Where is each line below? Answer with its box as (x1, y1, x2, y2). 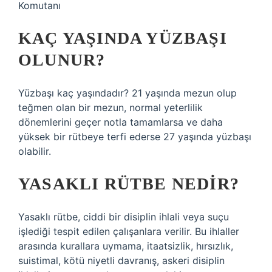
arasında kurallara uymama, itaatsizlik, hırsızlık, (18, 240, 233, 252)
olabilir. (18, 145, 51, 157)
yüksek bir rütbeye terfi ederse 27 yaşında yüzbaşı (18, 131, 251, 143)
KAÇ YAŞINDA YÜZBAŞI (18, 29, 227, 47)
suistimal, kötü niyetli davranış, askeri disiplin (18, 254, 225, 267)
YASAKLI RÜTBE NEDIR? (18, 174, 239, 193)
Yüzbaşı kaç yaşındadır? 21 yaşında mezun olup (18, 87, 237, 99)
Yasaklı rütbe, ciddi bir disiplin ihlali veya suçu (18, 211, 229, 223)
